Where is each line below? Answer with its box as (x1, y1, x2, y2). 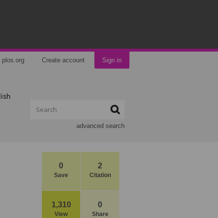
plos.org (2, 56, 24, 64)
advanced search (76, 122, 125, 129)
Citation (89, 172, 111, 179)
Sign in (102, 56, 122, 64)
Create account (42, 56, 85, 64)
